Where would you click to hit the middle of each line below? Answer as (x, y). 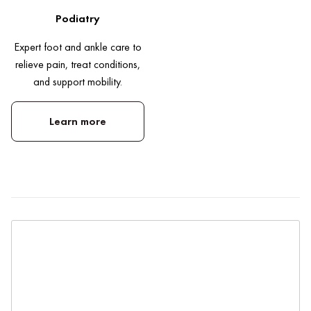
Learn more (78, 121)
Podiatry (78, 19)
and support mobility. (78, 82)
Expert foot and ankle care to (78, 47)
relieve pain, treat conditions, (78, 65)
